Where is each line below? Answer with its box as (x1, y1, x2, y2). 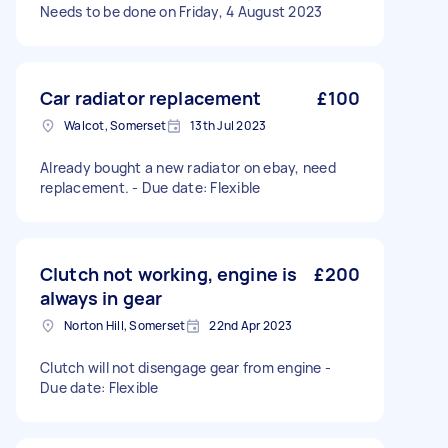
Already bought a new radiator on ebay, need (40, 158, 336, 177)
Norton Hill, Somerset (64, 317, 186, 334)
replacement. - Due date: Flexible (40, 178, 261, 197)
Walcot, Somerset (64, 117, 166, 134)
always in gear (40, 286, 163, 310)
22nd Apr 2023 (209, 317, 293, 334)
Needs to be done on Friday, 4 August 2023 (40, 2, 323, 21)
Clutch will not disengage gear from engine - (40, 358, 331, 377)
